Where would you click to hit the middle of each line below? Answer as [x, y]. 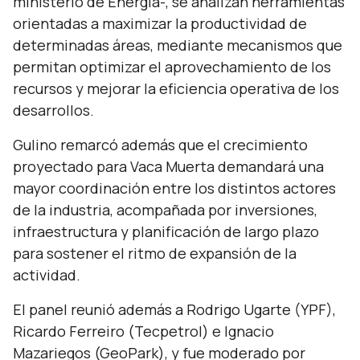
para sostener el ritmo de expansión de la [155, 253]
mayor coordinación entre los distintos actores [174, 188]
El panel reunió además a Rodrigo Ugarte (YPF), [174, 309]
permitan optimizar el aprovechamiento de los [172, 67]
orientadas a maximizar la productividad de [160, 23]
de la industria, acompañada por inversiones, [165, 210]
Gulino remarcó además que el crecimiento [160, 145]
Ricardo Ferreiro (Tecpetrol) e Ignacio [143, 331]
